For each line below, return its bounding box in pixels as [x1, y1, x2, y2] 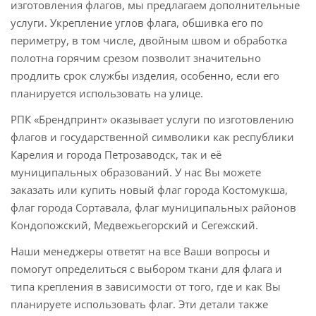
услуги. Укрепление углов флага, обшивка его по [11, 16, 263, 30]
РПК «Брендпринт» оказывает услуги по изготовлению [11, 112, 293, 127]
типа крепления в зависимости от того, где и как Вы [11, 279, 281, 294]
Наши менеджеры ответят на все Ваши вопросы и [11, 244, 270, 259]
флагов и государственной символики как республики [11, 130, 294, 145]
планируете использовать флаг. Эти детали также [11, 297, 268, 312]
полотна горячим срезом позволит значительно [11, 51, 261, 66]
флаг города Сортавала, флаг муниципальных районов [11, 200, 296, 215]
